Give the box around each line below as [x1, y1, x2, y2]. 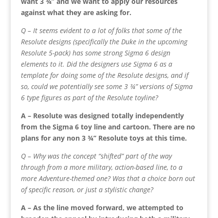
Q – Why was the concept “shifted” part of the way [20, 151, 172, 161]
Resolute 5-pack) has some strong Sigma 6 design [20, 48, 170, 57]
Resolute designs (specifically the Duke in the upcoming [20, 36, 187, 46]
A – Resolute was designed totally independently [20, 110, 184, 120]
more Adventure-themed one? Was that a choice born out [20, 173, 195, 183]
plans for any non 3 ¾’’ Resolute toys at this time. [20, 133, 187, 143]
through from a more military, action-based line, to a [20, 162, 182, 172]
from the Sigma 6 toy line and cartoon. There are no [20, 122, 195, 131]
